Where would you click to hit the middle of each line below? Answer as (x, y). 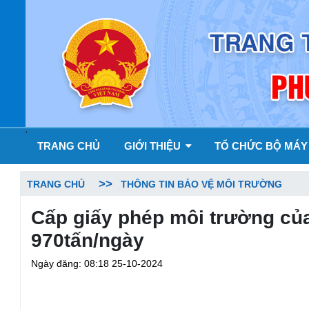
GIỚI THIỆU (154, 146)
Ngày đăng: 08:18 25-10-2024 (97, 263)
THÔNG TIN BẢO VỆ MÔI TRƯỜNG (201, 184)
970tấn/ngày (88, 240)
